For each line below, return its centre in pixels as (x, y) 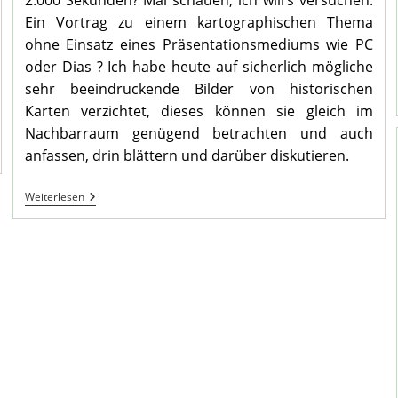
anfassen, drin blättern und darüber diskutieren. (187, 156)
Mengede (111, 197)
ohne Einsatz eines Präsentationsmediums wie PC (199, 45)
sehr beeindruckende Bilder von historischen (199, 89)
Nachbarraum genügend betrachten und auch (199, 134)
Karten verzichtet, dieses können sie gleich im (199, 111)
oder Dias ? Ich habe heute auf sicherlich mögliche (199, 67)
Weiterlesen (54, 197)
